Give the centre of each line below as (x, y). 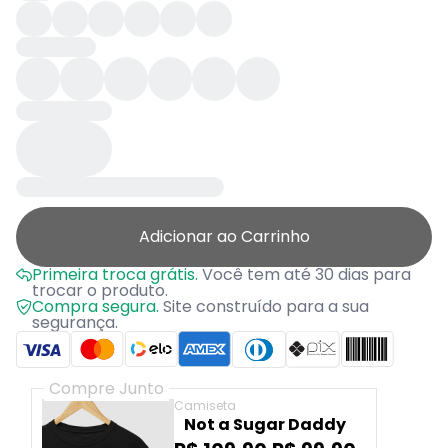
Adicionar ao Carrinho (224, 236)
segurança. (75, 322)
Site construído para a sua (264, 306)
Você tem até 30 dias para (304, 274)
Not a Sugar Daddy (265, 425)
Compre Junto (106, 389)
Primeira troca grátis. (115, 274)
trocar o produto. (100, 290)
